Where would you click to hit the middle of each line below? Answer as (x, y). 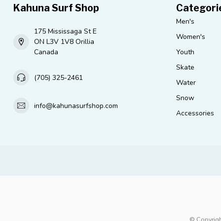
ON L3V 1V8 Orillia (64, 42)
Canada (46, 52)
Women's (191, 37)
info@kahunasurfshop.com (76, 106)
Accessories (195, 113)
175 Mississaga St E (65, 32)
